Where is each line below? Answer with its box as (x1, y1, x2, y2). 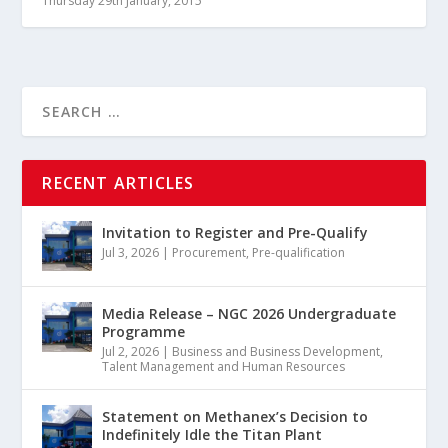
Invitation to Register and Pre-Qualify (102, 222, 369, 242)
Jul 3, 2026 (102, 243, 160, 261)
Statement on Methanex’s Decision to (102, 406, 369, 426)
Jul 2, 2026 (102, 342, 160, 360)
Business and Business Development (172, 342, 381, 360)
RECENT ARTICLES (42, 171, 195, 194)
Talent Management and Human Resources (102, 357, 346, 375)
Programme (102, 321, 186, 341)
